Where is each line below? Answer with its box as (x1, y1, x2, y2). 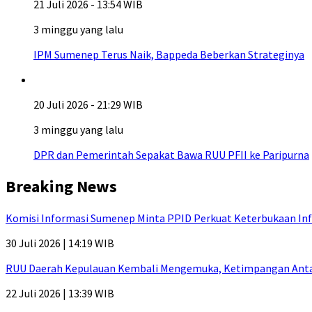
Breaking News (6, 175, 117, 197)
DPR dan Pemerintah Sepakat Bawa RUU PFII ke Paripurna (33, 148, 309, 162)
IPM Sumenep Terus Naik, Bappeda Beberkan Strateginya (33, 47, 304, 61)
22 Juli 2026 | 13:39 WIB (6, 286, 114, 300)
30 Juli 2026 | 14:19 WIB (6, 235, 114, 250)
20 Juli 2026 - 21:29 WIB (33, 97, 143, 111)
